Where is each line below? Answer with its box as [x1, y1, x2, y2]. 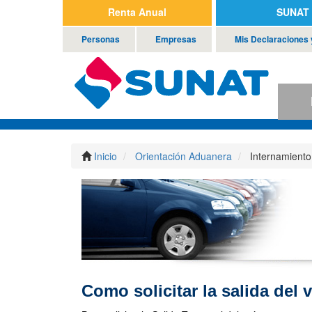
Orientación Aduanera [135, 149, 232, 163]
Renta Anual [107, 5, 166, 19]
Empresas [155, 32, 196, 45]
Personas [81, 32, 120, 45]
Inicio [94, 149, 117, 163]
